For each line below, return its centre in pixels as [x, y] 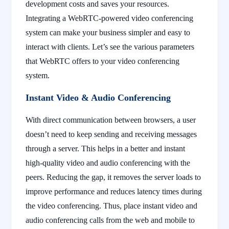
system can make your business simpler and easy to [108, 32]
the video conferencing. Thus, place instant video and [111, 205]
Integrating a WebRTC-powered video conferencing [109, 18]
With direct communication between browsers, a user [111, 120]
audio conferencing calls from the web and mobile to [110, 220]
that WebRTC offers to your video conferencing [102, 61]
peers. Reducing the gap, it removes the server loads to [113, 177]
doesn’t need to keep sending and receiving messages [111, 134]
